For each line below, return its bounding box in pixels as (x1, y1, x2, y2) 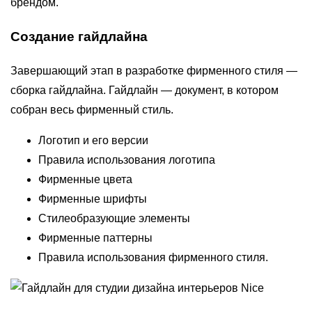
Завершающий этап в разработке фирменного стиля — (10, 64, 297, 77)
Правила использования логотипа (38, 153, 215, 166)
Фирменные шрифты (38, 192, 147, 205)
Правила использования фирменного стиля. (38, 251, 268, 263)
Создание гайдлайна (10, 29, 148, 45)
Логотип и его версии (38, 134, 148, 146)
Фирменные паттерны (38, 231, 153, 244)
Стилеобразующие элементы (38, 212, 190, 224)
